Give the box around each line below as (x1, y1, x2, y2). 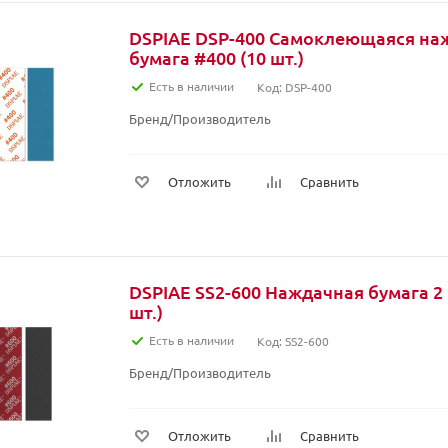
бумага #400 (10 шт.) (129, 46, 304, 69)
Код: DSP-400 (257, 79, 332, 95)
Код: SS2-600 (257, 333, 329, 349)
